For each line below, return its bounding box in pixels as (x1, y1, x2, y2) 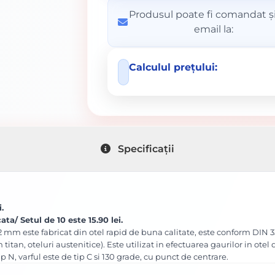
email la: (194, 23, 234, 35)
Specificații (117, 142, 174, 155)
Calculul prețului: (129, 61, 218, 74)
